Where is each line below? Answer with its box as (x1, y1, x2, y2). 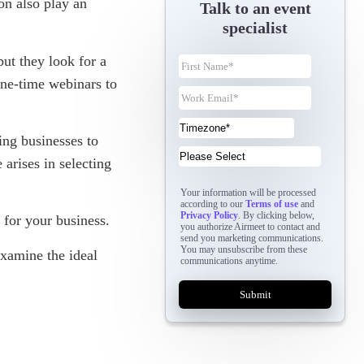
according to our (180, 198, 246, 210)
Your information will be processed (180, 187, 317, 199)
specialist (223, 19, 288, 37)
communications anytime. (180, 255, 279, 267)
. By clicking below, (238, 210, 315, 222)
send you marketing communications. (180, 232, 324, 245)
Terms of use (245, 198, 299, 210)
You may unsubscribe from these (180, 244, 308, 256)
